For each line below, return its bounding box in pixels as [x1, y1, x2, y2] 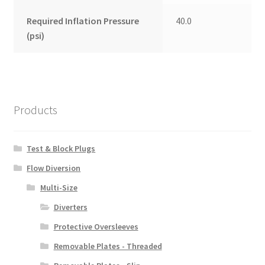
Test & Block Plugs [27, 143, 96, 154]
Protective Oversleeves [53, 221, 138, 232]
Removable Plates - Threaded [53, 241, 162, 252]
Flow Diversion [27, 163, 81, 174]
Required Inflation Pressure [27, 15, 140, 27]
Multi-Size [40, 182, 77, 193]
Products [13, 102, 57, 117]
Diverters [53, 202, 88, 213]
